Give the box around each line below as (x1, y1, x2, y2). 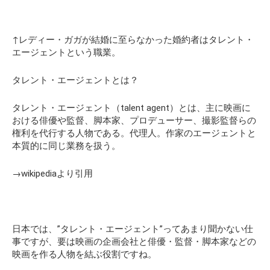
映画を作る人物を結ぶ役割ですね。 (12, 248, 157, 260)
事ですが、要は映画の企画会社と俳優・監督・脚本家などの (12, 236, 256, 247)
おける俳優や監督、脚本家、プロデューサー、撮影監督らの (12, 115, 256, 126)
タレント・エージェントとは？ (12, 74, 139, 86)
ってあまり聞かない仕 (163, 223, 253, 234)
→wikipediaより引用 (12, 168, 93, 179)
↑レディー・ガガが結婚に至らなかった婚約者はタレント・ (12, 34, 254, 45)
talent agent (121, 102, 169, 113)
